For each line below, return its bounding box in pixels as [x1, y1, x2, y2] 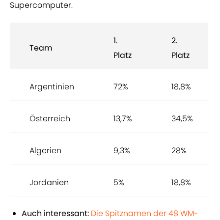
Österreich [29, 113, 70, 125]
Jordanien [29, 177, 69, 189]
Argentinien [29, 81, 74, 93]
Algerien [29, 145, 61, 157]
